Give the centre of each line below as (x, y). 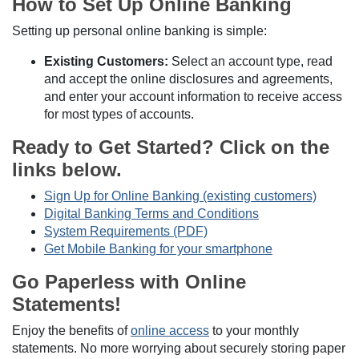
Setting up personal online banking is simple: (139, 30)
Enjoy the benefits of (71, 330)
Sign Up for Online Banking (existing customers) (180, 196)
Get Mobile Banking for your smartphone (158, 248)
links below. (67, 169)
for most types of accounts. (119, 114)
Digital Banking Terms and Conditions (151, 213)
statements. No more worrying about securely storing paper (179, 348)
